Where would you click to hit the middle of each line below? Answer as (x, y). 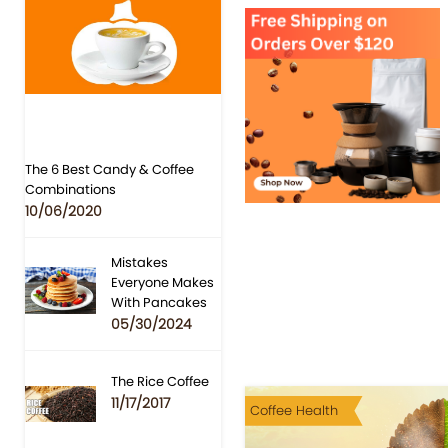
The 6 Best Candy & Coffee (109, 170)
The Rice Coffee (160, 382)
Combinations (70, 190)
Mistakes (140, 263)
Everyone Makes (163, 283)
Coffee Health (293, 410)
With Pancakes (159, 303)
